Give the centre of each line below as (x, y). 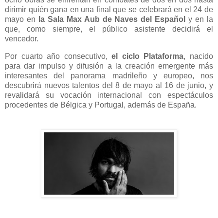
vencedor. (22, 39)
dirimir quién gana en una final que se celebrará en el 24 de (109, 10)
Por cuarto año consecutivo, (58, 56)
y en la (200, 19)
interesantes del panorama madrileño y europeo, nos (109, 76)
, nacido (199, 56)
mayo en (22, 19)
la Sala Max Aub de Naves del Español (112, 19)
